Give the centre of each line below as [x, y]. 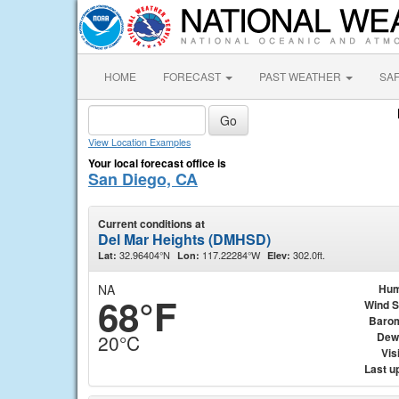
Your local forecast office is [157, 163]
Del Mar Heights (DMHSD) [184, 239]
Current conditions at [151, 224]
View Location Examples [139, 142]
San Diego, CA [143, 179]
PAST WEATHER [301, 76]
